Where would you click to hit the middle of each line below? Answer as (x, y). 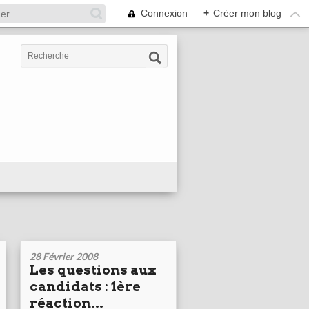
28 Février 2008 (64, 257)
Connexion (164, 13)
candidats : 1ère (85, 287)
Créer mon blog (247, 13)
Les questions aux (93, 270)
